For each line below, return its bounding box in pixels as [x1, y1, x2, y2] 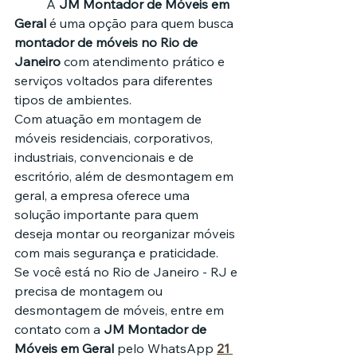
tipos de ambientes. [14, 92, 131, 108]
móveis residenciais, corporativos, [14, 130, 216, 147]
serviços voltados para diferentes [14, 73, 216, 89]
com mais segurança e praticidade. [14, 245, 218, 261]
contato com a [14, 321, 104, 338]
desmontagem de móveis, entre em [14, 302, 227, 319]
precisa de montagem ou [14, 283, 166, 300]
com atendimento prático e [61, 53, 228, 70]
